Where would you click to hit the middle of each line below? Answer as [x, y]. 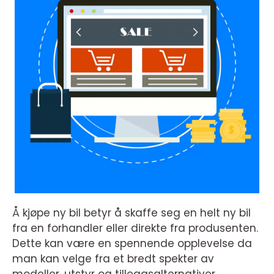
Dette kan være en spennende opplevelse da [132, 243]
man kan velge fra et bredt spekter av [113, 259]
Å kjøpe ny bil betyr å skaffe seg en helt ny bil [131, 213]
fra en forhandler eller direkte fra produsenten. [135, 228]
